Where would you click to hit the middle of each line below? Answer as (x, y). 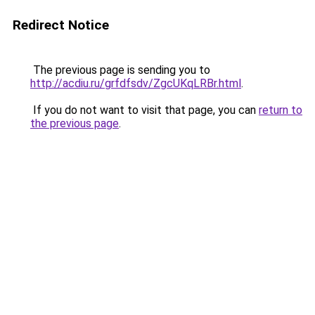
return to (281, 110)
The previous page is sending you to (120, 70)
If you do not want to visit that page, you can (144, 110)
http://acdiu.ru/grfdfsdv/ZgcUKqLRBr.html (136, 83)
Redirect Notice (61, 25)
